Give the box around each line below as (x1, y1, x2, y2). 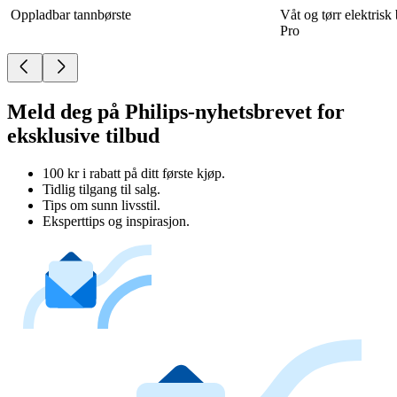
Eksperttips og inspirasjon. (43, 213, 190, 229)
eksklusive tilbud (7, 123, 160, 147)
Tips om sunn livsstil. (43, 197, 160, 213)
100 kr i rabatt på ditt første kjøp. (43, 165, 225, 181)
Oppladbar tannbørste (11, 6, 131, 22)
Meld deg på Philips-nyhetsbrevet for (7, 99, 345, 123)
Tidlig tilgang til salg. (43, 181, 160, 197)
